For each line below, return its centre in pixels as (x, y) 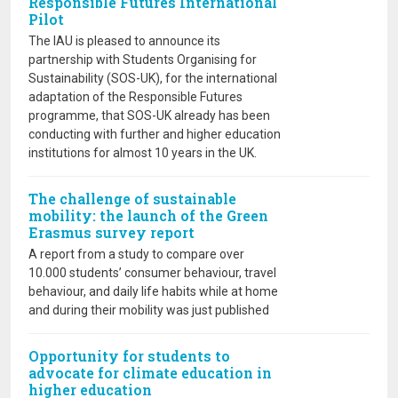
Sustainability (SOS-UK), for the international (153, 78)
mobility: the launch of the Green (148, 215)
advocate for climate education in (150, 373)
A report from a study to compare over (136, 254)
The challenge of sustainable (132, 199)
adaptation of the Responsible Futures (135, 97)
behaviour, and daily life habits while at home (153, 291)
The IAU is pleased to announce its (124, 41)
